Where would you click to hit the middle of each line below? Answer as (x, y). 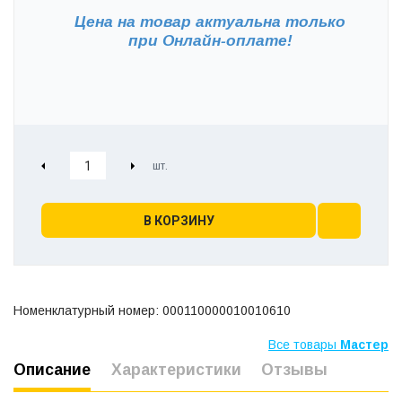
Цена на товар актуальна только (210, 22)
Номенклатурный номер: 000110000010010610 (152, 311)
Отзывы (294, 370)
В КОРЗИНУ (179, 220)
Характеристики (176, 370)
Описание (52, 370)
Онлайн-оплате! (227, 41)
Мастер (364, 345)
